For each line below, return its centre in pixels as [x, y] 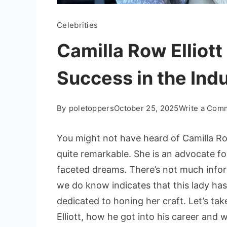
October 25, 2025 [146, 108]
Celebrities [78, 25]
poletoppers [91, 108]
